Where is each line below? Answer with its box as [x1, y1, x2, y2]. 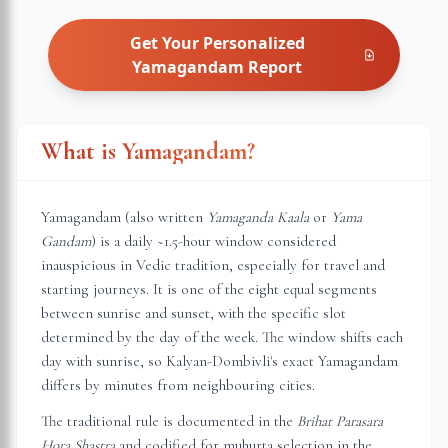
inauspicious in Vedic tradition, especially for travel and [41, 256, 385, 274]
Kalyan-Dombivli [166, 352, 270, 370]
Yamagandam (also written [41, 208, 207, 226]
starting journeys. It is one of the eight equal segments [41, 280, 377, 298]
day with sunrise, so [41, 352, 166, 370]
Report [244, 56, 303, 78]
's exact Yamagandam [270, 352, 398, 370]
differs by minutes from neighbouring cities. [41, 376, 315, 394]
